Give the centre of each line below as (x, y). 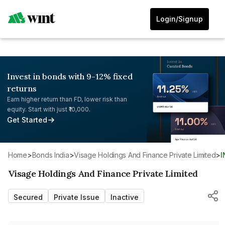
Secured (28, 197)
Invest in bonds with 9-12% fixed (70, 76)
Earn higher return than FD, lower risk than (67, 99)
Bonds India (53, 155)
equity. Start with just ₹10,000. (49, 109)
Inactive (125, 197)
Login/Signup (180, 19)
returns (22, 88)
